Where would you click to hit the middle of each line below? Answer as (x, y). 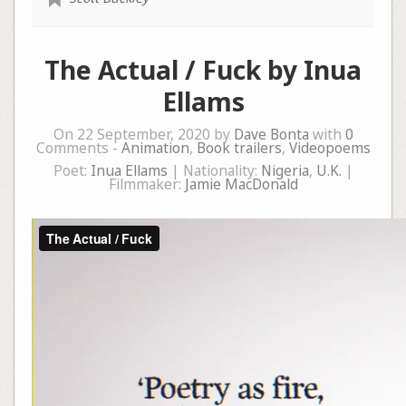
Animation (155, 149)
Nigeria (285, 171)
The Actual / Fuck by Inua (203, 70)
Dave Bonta (271, 135)
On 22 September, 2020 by (143, 135)
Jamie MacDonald (241, 185)
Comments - (78, 149)
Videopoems (329, 149)
